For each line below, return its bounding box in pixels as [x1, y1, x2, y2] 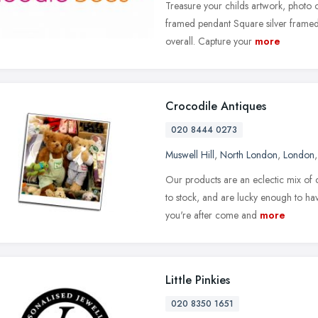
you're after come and [165, 207, 257, 222]
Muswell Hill [165, 147, 214, 162]
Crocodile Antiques [165, 97, 266, 114]
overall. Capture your [165, 33, 252, 48]
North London [220, 147, 278, 162]
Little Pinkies [165, 271, 230, 288]
